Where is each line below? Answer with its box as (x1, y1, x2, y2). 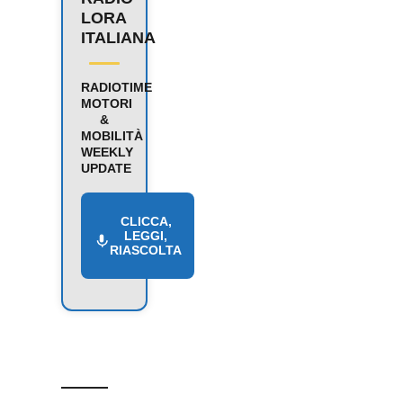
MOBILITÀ (81, 128, 143, 143)
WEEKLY (81, 144, 133, 159)
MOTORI (81, 95, 132, 111)
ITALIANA (81, 28, 156, 47)
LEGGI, (124, 228, 167, 243)
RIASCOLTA (110, 242, 182, 257)
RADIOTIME (81, 79, 152, 94)
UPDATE (81, 160, 131, 175)
